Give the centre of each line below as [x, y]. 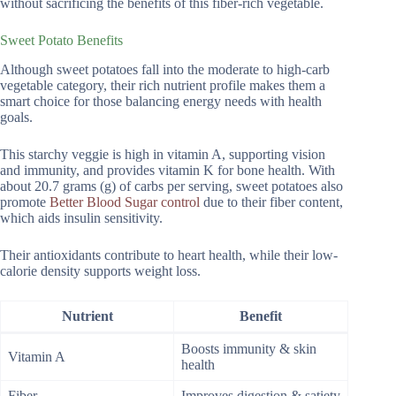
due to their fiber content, [271, 202]
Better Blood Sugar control [125, 202]
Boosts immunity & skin [249, 348]
